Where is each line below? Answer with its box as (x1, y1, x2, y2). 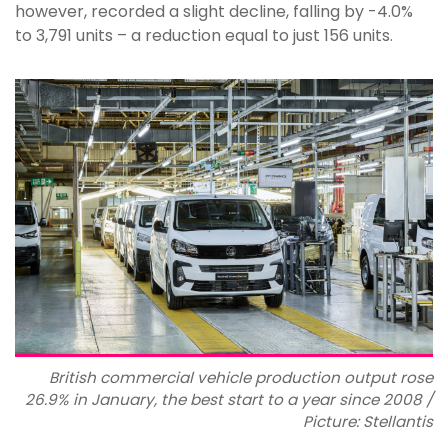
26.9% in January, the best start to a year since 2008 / (25, 389, 433, 411)
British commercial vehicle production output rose (49, 367, 433, 389)
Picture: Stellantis (303, 411, 433, 433)
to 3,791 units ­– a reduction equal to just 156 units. (15, 24, 393, 48)
